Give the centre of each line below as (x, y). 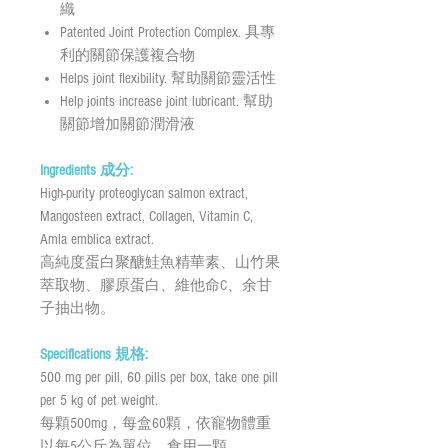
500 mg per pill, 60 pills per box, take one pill (159, 377)
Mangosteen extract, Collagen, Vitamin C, (146, 216)
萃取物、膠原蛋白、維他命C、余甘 (156, 285)
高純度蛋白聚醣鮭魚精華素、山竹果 (160, 262)
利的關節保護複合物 (127, 55)
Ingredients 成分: (86, 170)
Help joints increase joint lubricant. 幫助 (166, 101)
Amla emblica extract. (97, 239)
